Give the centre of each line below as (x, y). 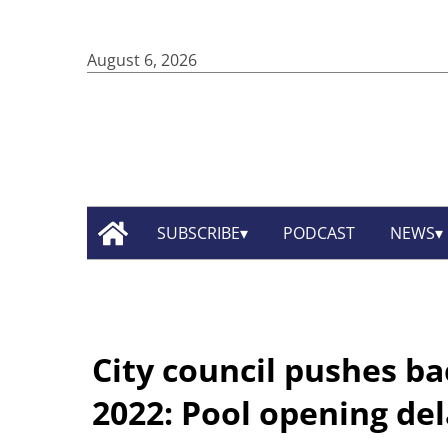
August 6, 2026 (142, 60)
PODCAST (319, 233)
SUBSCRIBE (199, 233)
